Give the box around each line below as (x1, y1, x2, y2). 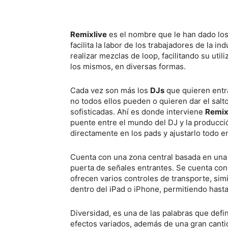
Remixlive (70, 30, 107, 39)
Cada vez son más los (70, 85, 150, 95)
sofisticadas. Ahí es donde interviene (70, 107, 205, 117)
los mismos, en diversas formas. (70, 62, 186, 71)
